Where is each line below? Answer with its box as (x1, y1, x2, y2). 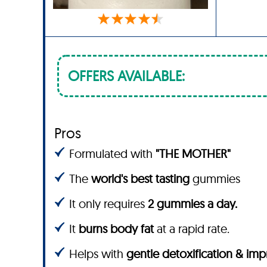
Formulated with (69, 145, 156, 161)
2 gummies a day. (148, 195, 237, 211)
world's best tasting (91, 170, 190, 186)
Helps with (69, 246, 126, 261)
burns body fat (79, 221, 154, 236)
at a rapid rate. (154, 221, 229, 236)
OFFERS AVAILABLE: (68, 67, 185, 85)
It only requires (69, 195, 148, 211)
